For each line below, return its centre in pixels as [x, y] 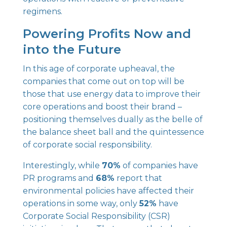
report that [138, 178]
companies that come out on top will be [103, 81]
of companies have [159, 165]
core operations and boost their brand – [102, 107]
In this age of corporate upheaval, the [99, 69]
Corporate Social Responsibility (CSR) [96, 216]
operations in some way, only [81, 203]
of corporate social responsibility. [87, 145]
